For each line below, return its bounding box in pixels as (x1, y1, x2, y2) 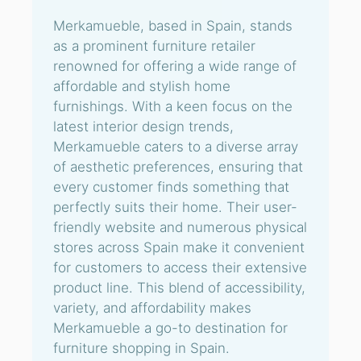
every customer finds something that (53, 179, 289, 195)
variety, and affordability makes (53, 300, 251, 316)
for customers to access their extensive (53, 259, 307, 276)
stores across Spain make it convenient (53, 239, 305, 255)
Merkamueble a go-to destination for (53, 320, 288, 336)
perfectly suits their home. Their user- (53, 199, 297, 215)
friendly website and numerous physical (53, 219, 307, 235)
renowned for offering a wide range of (53, 58, 297, 74)
